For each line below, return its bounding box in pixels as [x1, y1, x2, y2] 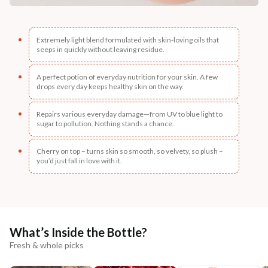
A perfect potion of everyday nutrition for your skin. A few [36, 72, 218, 81]
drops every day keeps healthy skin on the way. [36, 81, 184, 91]
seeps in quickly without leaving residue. [36, 44, 165, 54]
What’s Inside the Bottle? [10, 224, 147, 239]
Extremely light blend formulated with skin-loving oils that [36, 35, 219, 44]
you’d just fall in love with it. [36, 156, 122, 165]
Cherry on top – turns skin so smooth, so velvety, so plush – [36, 146, 223, 156]
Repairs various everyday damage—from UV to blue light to [36, 109, 223, 118]
